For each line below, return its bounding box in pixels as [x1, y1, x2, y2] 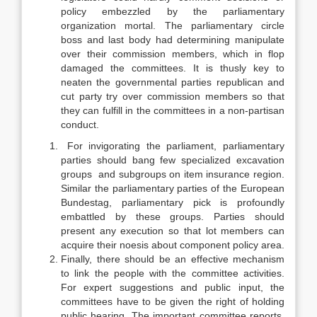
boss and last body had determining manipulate [61, 34, 284, 45]
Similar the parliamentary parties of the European [61, 183, 284, 194]
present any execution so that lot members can [61, 225, 284, 236]
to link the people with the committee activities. [61, 267, 284, 279]
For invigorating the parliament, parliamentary [61, 140, 284, 151]
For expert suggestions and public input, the [61, 282, 284, 293]
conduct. [61, 119, 99, 130]
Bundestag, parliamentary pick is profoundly [61, 197, 284, 208]
